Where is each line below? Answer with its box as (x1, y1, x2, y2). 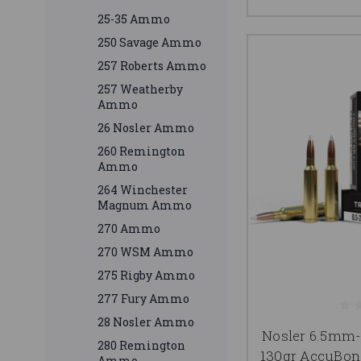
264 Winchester (98, 182, 188, 198)
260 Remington (98, 143, 185, 160)
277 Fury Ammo (98, 291, 189, 307)
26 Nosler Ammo (98, 120, 194, 136)
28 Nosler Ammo (98, 314, 194, 330)
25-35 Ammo (98, 11, 170, 27)
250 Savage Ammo (98, 35, 201, 51)
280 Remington (98, 338, 185, 354)
